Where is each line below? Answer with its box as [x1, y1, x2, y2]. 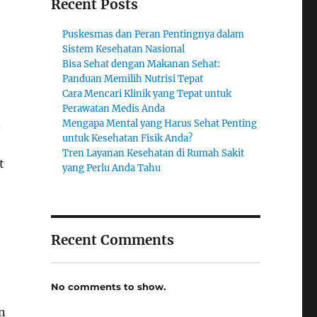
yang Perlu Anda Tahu [62, 162, 161, 174]
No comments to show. [50, 280, 166, 292]
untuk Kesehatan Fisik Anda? [62, 132, 193, 144]
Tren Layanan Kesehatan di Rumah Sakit [62, 147, 245, 159]
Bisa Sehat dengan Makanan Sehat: [62, 58, 221, 70]
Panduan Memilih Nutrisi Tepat [62, 73, 204, 85]
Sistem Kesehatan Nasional [62, 43, 185, 55]
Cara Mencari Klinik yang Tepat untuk [62, 88, 232, 100]
